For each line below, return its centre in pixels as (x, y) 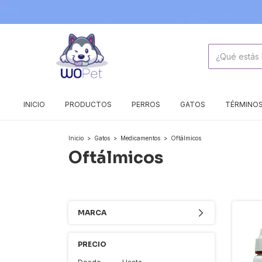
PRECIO (92, 244)
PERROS (146, 104)
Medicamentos (140, 138)
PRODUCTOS (88, 104)
